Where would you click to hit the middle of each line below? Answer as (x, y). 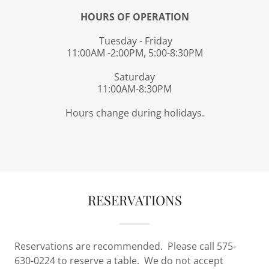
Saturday (134, 77)
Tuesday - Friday (134, 41)
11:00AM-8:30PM (134, 89)
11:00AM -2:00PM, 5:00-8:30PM (134, 53)
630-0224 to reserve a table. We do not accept (119, 260)
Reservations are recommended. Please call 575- (125, 246)
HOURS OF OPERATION (134, 17)
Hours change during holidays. (134, 113)
